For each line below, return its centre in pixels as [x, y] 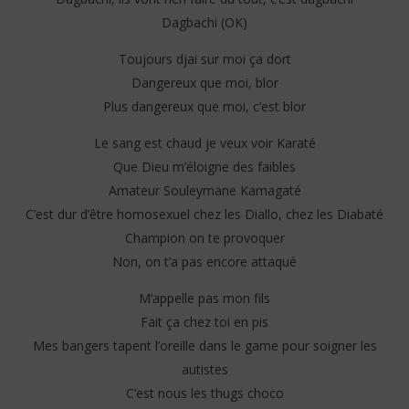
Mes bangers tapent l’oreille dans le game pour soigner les [204, 346]
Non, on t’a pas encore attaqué [204, 262]
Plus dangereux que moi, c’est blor [204, 107]
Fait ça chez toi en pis [204, 322]
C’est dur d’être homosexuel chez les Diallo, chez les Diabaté [204, 215]
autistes [204, 370]
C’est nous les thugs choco [204, 393]
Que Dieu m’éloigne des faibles [204, 167]
